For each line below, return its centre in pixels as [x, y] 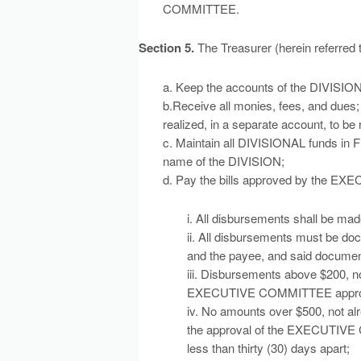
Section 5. [166, 48]
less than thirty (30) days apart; [268, 348]
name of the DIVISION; [224, 161]
